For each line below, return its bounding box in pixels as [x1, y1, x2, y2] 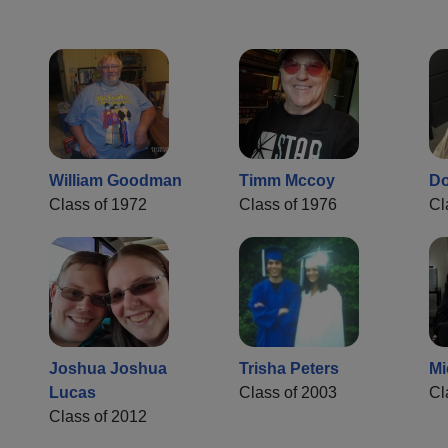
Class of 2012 [49, 408, 147, 426]
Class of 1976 [239, 196, 337, 214]
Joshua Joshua [49, 360, 167, 378]
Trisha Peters [239, 360, 339, 378]
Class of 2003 [239, 384, 337, 402]
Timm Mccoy [239, 172, 335, 190]
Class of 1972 [49, 196, 147, 214]
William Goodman [49, 172, 182, 190]
